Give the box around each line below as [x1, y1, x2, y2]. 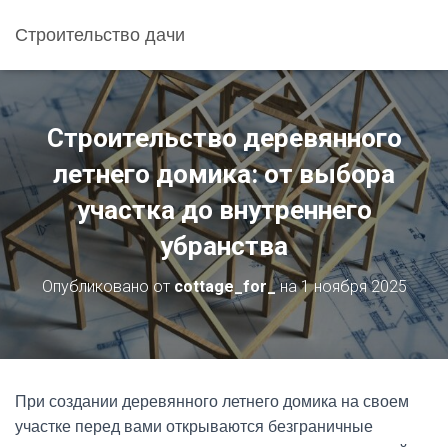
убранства [160, 231, 288, 261]
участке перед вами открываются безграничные [15, 418, 373, 435]
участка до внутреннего [76, 195, 372, 225]
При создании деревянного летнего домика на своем [15, 393, 409, 410]
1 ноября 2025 [300, 277, 407, 296]
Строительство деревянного [46, 123, 402, 153]
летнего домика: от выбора [53, 159, 395, 189]
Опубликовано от [41, 277, 174, 296]
